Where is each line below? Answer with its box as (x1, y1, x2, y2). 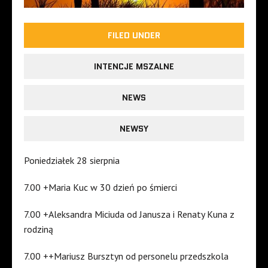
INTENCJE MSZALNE (94, 60, 174, 73)
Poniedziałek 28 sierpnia (24, 154, 120, 167)
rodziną (24, 223, 53, 236)
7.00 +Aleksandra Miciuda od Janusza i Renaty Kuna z (24, 208, 234, 221)
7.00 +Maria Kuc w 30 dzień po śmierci (24, 181, 177, 194)
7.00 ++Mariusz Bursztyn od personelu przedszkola (24, 250, 229, 263)
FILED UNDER (108, 29, 160, 42)
